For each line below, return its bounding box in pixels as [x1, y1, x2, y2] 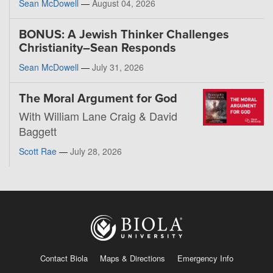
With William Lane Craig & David [19, 108, 177, 124]
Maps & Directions [99, 252, 165, 264]
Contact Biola [40, 252, 88, 264]
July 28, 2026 [70, 145, 122, 158]
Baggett [19, 123, 57, 140]
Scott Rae [19, 145, 57, 158]
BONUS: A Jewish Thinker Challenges [19, 27, 229, 43]
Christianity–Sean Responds [19, 41, 176, 56]
